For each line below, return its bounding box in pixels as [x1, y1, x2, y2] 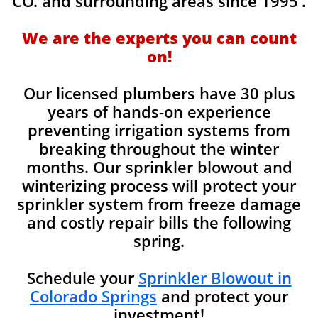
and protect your [157, 285, 288, 307]
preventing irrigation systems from [28, 119, 290, 141]
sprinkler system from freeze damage [17, 193, 301, 214]
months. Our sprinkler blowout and [26, 156, 292, 177]
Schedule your [26, 267, 138, 288]
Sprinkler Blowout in [138, 267, 292, 288]
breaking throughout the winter [39, 138, 279, 159]
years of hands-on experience [47, 101, 271, 122]
